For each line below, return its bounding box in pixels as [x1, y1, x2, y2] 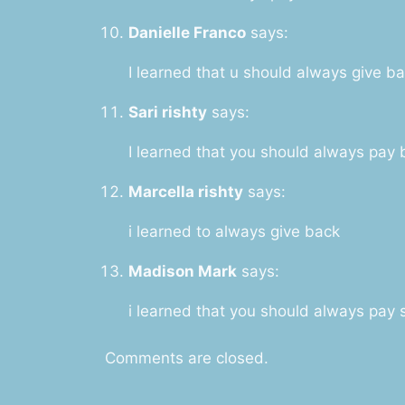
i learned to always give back [127, 221, 340, 240]
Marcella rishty [127, 182, 243, 201]
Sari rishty [127, 102, 207, 121]
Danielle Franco [127, 23, 246, 42]
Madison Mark [127, 261, 237, 280]
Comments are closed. [105, 349, 268, 368]
